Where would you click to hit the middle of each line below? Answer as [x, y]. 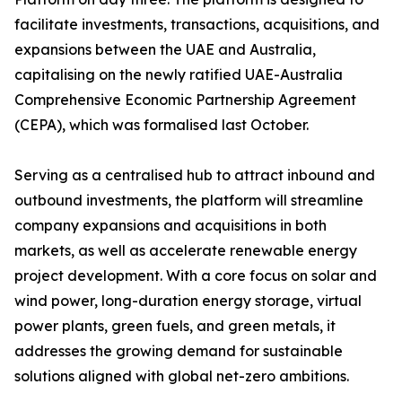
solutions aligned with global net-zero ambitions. [182, 376]
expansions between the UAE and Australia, [165, 49]
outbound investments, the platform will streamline [189, 200]
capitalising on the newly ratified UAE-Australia [179, 74]
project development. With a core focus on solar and [196, 275]
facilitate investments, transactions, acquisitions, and [197, 24]
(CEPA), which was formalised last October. [162, 125]
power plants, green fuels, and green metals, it [175, 326]
